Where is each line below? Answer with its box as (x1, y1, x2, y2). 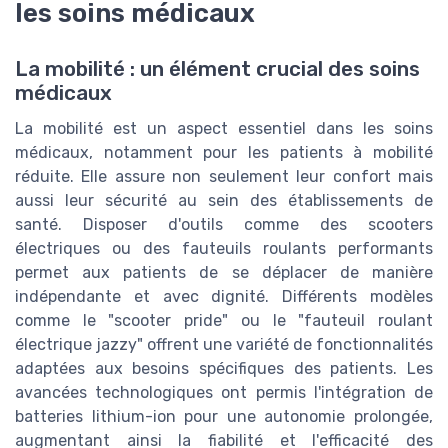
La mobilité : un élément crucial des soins (15, 57, 420, 82)
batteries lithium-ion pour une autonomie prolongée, (15, 407, 433, 427)
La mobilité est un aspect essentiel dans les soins (15, 119, 433, 139)
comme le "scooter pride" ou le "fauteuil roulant (15, 311, 433, 331)
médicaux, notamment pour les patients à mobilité (15, 143, 433, 163)
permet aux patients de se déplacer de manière (15, 263, 433, 283)
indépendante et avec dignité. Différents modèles (15, 287, 433, 307)
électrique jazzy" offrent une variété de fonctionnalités (15, 335, 433, 355)
